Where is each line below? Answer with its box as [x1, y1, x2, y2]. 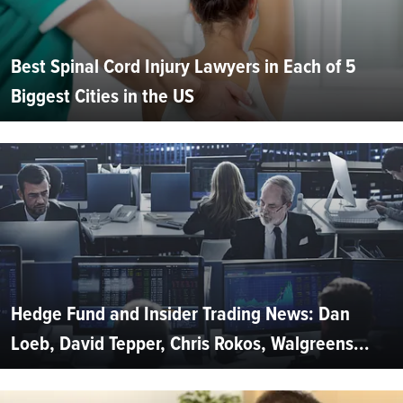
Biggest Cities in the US [11, 81, 194, 112]
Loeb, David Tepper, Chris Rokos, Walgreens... [11, 328, 370, 359]
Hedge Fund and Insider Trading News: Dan [11, 299, 350, 329]
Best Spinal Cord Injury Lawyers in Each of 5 [11, 51, 356, 82]
